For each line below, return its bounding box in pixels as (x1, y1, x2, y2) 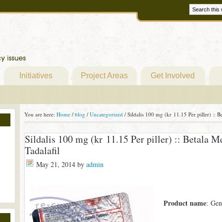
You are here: (24, 111, 56, 118)
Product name (163, 198, 206, 208)
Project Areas (81, 71, 128, 80)
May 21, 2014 (36, 160, 75, 169)
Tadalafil (24, 144, 60, 157)
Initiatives (19, 71, 53, 80)
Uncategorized (89, 111, 123, 118)
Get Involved (151, 71, 195, 80)
